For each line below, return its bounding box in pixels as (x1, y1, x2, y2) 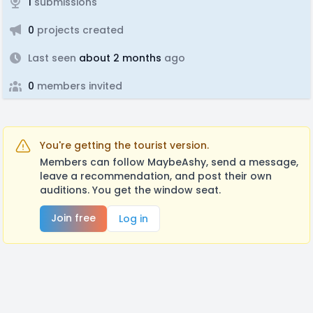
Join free (51, 211, 96, 225)
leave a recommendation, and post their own (40, 169, 272, 183)
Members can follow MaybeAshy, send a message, (40, 155, 298, 169)
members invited (34, 79, 122, 93)
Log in (119, 212, 148, 226)
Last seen (28, 51, 76, 65)
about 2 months (76, 51, 161, 65)
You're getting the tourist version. (40, 138, 209, 152)
